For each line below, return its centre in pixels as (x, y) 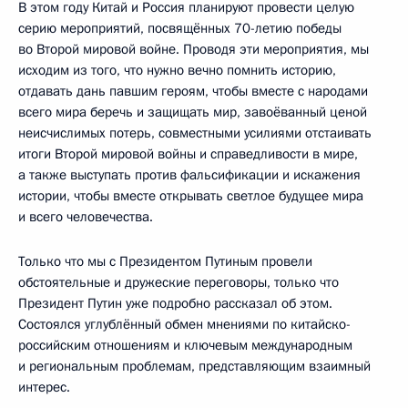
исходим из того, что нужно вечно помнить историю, (177, 70)
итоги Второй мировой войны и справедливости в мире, (188, 153)
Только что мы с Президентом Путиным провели (165, 261)
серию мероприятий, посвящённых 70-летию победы (180, 28)
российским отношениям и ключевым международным (185, 345)
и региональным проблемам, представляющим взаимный (194, 366)
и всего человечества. (86, 216)
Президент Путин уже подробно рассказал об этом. (175, 303)
